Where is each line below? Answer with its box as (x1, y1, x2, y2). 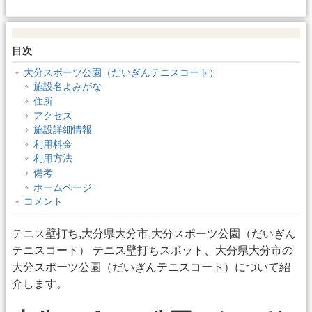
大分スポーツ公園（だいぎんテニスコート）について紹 (12, 261, 290, 274)
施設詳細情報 (33, 124, 92, 136)
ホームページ (33, 181, 92, 193)
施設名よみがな (33, 81, 102, 93)
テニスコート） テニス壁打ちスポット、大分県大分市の (12, 244, 293, 257)
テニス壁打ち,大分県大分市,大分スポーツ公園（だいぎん (12, 228, 296, 240)
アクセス (33, 109, 72, 121)
